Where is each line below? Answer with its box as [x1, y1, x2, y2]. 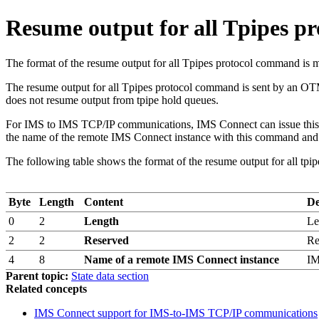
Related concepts [6, 282, 87, 295]
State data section [71, 269, 149, 282]
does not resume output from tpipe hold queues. [6, 93, 219, 106]
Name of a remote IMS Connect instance [84, 253, 279, 266]
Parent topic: [6, 269, 68, 282]
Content [84, 195, 123, 208]
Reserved [84, 234, 129, 246]
